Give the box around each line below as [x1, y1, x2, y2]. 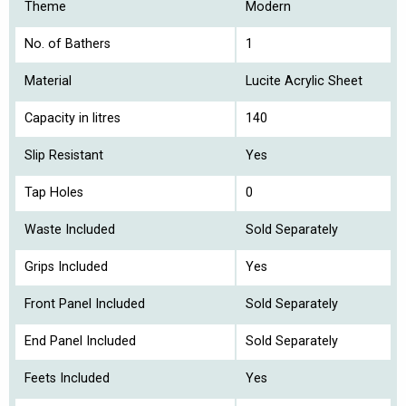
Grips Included [24, 259, 108, 275]
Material [24, 73, 72, 90]
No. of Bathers [24, 36, 111, 53]
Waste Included [24, 222, 115, 238]
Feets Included [24, 371, 110, 387]
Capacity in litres [24, 111, 121, 127]
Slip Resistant [24, 148, 103, 164]
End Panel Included [24, 333, 136, 350]
